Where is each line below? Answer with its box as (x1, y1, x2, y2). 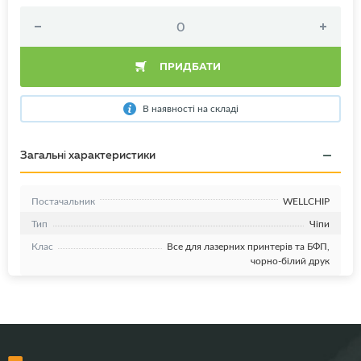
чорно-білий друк (251, 254, 330, 268)
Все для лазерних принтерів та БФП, (167, 239, 330, 253)
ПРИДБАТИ (159, 60, 221, 74)
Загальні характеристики (20, 147, 156, 163)
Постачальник (31, 194, 95, 208)
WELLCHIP (283, 194, 330, 208)
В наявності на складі (142, 102, 239, 115)
